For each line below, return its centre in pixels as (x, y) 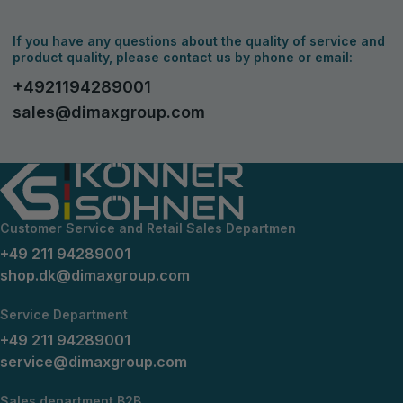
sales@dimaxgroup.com (109, 112)
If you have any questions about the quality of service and (199, 40)
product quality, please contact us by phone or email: (183, 57)
